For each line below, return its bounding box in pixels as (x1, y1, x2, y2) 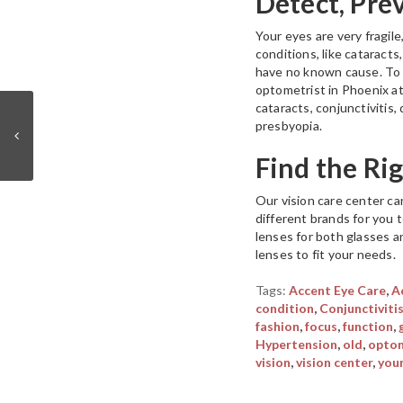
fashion (255, 318, 300, 335)
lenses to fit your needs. (255, 246, 396, 263)
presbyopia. (255, 118, 322, 134)
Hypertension (255, 336, 337, 353)
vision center (295, 354, 372, 371)
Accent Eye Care (288, 282, 386, 299)
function (342, 318, 393, 335)
